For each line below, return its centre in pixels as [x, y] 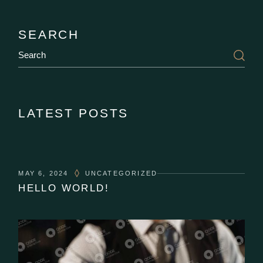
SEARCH [49, 35]
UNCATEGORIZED [121, 173]
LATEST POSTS [74, 113]
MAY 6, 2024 [43, 173]
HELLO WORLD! [64, 188]
